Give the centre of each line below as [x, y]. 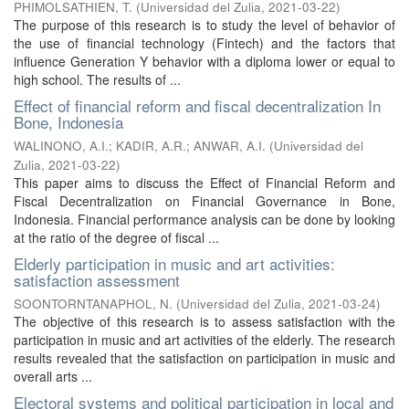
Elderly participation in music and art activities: [174, 263]
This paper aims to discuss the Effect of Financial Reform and [204, 183]
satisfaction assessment [97, 280]
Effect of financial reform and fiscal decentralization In [197, 105]
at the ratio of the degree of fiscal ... [116, 237]
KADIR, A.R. [151, 146]
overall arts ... [53, 376]
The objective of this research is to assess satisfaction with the [204, 321]
